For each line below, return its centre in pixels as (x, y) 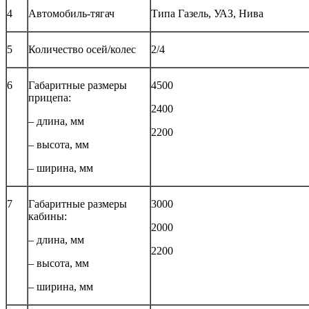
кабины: (48, 217)
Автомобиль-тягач (71, 14)
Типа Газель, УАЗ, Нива (207, 14)
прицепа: (50, 98)
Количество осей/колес (82, 50)
